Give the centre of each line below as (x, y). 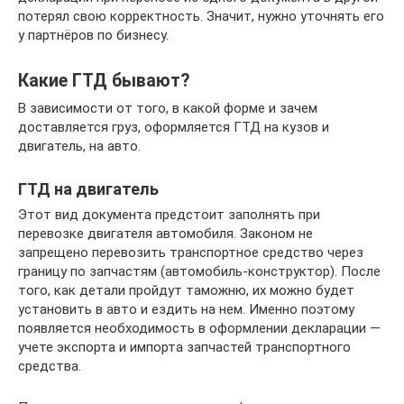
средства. (50, 366)
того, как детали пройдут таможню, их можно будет (186, 290)
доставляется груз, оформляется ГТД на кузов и (174, 127)
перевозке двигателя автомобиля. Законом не (165, 233)
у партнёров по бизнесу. (93, 35)
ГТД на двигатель (88, 188)
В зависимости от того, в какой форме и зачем (168, 108)
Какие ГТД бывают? (104, 80)
